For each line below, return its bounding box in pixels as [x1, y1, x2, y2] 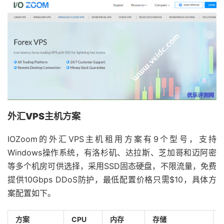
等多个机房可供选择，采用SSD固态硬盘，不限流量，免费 [7, 160, 216, 171]
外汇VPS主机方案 [7, 110, 80, 121]
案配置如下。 [7, 187, 55, 198]
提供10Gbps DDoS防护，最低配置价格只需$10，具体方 [7, 174, 216, 184]
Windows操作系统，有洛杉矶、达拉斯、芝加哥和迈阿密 [7, 147, 216, 157]
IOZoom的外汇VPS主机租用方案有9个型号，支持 [7, 133, 216, 144]
